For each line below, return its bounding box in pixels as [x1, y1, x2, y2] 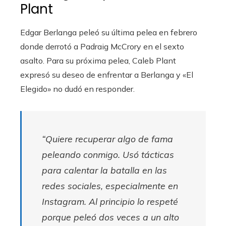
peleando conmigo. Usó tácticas [42, 148, 174, 160]
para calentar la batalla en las [42, 164, 167, 176]
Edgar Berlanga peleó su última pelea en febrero [20, 27, 197, 37]
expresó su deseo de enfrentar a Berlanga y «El [20, 69, 193, 80]
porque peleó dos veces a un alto [42, 211, 179, 222]
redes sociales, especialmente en [42, 180, 178, 191]
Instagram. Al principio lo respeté [42, 195, 178, 207]
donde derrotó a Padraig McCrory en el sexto [20, 41, 184, 51]
